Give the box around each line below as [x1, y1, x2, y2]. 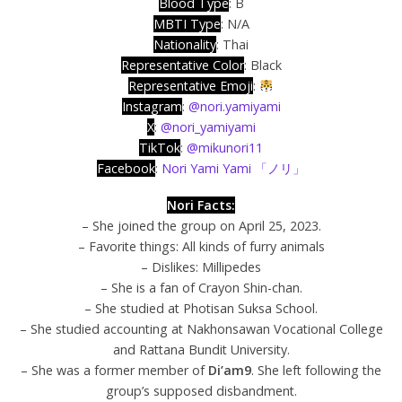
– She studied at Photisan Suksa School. [84, 300, 318, 318]
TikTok [139, 139, 180, 157]
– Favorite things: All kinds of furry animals [77, 238, 325, 256]
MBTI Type [153, 15, 221, 33]
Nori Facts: [167, 197, 235, 214]
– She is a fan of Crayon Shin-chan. [100, 279, 302, 297]
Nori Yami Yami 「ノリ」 [162, 160, 305, 178]
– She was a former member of [21, 362, 208, 380]
